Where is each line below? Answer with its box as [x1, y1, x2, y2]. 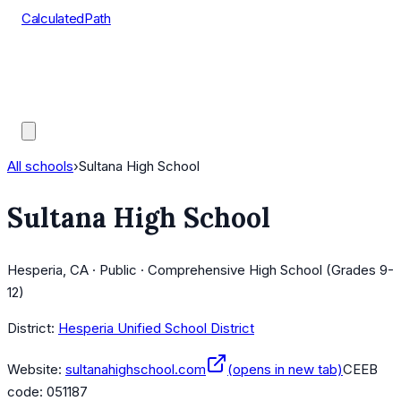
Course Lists [21, 55, 99, 72]
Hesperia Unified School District [58, 320, 254, 337]
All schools [7, 158, 73, 175]
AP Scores [21, 77, 87, 94]
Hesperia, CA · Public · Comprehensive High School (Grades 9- [7, 261, 394, 279]
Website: [7, 361, 62, 379]
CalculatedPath [21, 10, 111, 27]
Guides [21, 99, 64, 116]
